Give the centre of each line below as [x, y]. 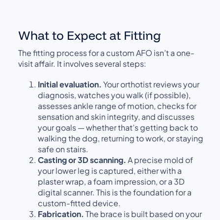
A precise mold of [160, 160]
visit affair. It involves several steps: [82, 63]
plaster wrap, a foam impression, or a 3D [111, 181]
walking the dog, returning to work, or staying [121, 138]
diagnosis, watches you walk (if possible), [114, 95]
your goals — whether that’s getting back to [118, 127]
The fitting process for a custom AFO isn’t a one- [107, 53]
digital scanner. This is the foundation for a [115, 192]
